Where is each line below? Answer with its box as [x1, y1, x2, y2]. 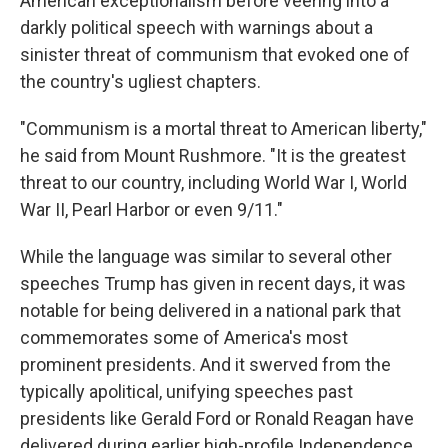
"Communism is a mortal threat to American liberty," [20, 118, 427, 140]
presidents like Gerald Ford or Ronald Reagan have [20, 408, 414, 430]
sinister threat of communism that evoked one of [20, 44, 410, 66]
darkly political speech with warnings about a [20, 17, 373, 39]
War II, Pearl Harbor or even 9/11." [20, 199, 283, 221]
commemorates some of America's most [20, 327, 348, 349]
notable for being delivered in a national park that [20, 300, 401, 322]
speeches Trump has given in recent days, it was [20, 273, 406, 295]
